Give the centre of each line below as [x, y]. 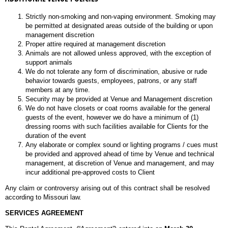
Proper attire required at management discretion [95, 44]
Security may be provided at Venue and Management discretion [119, 99]
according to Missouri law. [43, 197]
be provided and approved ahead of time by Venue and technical [120, 154]
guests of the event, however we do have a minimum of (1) [112, 117]
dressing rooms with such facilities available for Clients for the [117, 126]
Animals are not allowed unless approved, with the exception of [118, 53]
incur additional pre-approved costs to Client [91, 172]
